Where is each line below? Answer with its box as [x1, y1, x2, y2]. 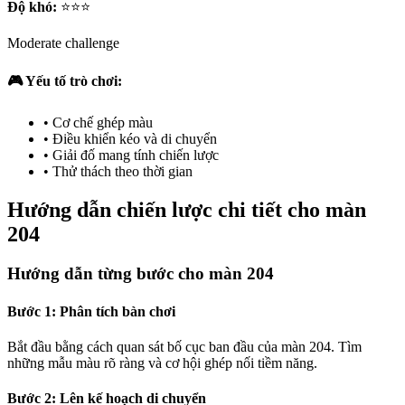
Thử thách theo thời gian [52, 163, 193, 179]
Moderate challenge [7, 35, 119, 52]
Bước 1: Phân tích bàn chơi [7, 303, 175, 319]
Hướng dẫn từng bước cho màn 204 [7, 264, 274, 284]
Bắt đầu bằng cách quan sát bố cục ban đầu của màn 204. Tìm [7, 339, 362, 354]
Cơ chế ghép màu [52, 114, 153, 130]
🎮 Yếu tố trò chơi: [7, 73, 122, 89]
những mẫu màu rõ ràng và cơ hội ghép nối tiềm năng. [7, 355, 317, 371]
